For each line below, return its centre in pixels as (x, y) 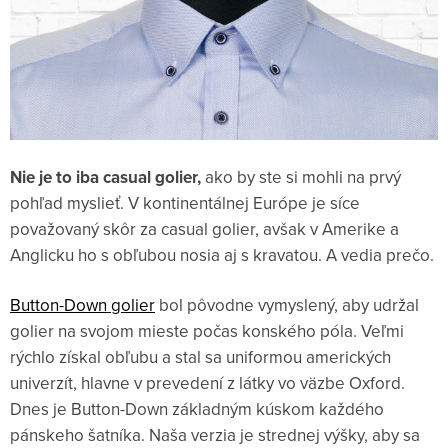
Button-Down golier (82, 305)
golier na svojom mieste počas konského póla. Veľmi (207, 331)
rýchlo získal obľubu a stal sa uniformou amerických (200, 357)
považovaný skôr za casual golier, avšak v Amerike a (204, 229)
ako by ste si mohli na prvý (303, 177)
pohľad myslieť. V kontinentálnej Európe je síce (185, 203)
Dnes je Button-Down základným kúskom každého (197, 409)
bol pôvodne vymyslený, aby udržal (287, 305)
